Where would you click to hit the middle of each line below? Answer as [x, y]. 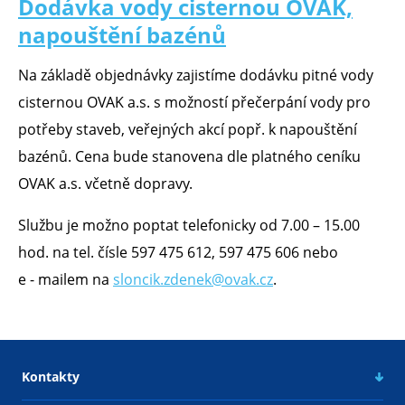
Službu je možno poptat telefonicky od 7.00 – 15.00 [189, 226]
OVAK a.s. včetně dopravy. [105, 184]
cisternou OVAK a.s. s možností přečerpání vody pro [194, 103]
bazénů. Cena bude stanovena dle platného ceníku [189, 157]
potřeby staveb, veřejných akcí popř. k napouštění [188, 130]
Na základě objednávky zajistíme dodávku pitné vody [196, 75]
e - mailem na [66, 280]
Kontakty [51, 377]
